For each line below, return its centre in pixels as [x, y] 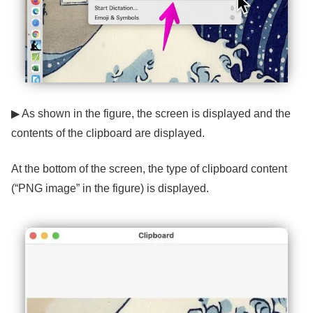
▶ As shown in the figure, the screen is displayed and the [151, 114]
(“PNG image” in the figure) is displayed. [110, 188]
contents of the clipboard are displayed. [108, 133]
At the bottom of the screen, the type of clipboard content [149, 168]
